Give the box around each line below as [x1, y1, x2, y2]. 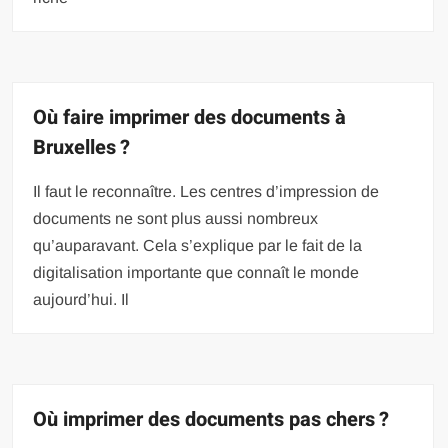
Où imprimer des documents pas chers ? [33, 404, 390, 434]
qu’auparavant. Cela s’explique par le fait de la [33, 236, 363, 254]
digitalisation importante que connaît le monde [33, 263, 360, 281]
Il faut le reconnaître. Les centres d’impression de [33, 182, 380, 200]
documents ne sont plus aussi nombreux [33, 209, 319, 227]
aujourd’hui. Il [33, 290, 130, 308]
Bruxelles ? [33, 132, 131, 162]
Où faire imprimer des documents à [33, 102, 347, 132]
